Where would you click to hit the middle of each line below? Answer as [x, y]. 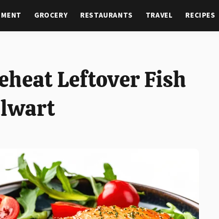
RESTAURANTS [107, 15]
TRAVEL [159, 15]
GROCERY [51, 15]
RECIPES [200, 15]
